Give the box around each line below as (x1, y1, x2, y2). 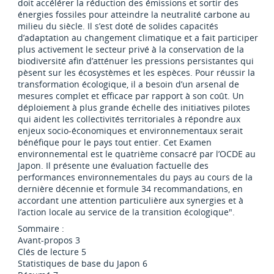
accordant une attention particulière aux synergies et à (18, 194, 244, 207)
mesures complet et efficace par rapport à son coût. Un (18, 90, 245, 102)
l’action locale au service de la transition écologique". (18, 206, 235, 218)
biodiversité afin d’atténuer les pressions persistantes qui (18, 55, 254, 67)
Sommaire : (18, 223, 65, 235)
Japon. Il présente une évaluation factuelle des (18, 160, 209, 172)
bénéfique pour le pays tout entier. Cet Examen (18, 136, 212, 149)
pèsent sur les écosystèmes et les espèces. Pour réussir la (18, 67, 256, 79)
